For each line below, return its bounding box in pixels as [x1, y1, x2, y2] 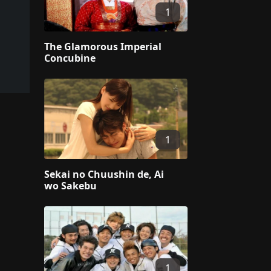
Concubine [44, 51, 96, 65]
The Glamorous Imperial [44, 40, 162, 54]
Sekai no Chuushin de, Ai [44, 168, 164, 181]
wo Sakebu [44, 179, 97, 193]
